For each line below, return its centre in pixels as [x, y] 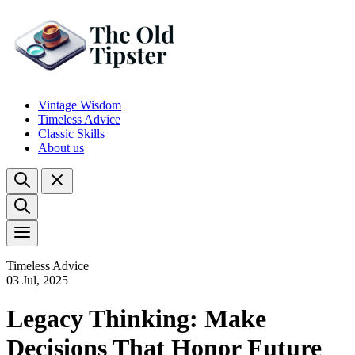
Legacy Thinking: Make [136, 319]
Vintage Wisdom [80, 105]
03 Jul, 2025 [37, 280]
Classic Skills [71, 134]
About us [61, 148]
